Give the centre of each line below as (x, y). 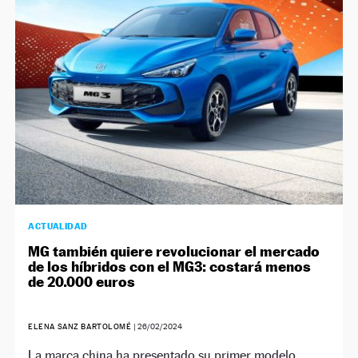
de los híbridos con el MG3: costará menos (170, 266)
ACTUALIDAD (58, 226)
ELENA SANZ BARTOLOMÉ (80, 326)
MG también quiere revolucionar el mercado (174, 251)
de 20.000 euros (82, 281)
